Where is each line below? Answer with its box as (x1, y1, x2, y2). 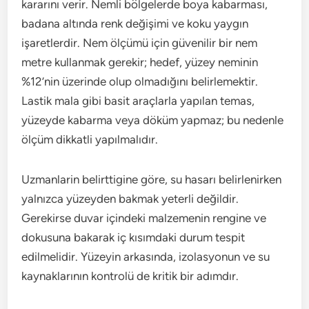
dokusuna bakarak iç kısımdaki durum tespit (21, 230, 246, 244)
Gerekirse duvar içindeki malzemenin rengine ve (21, 211, 267, 225)
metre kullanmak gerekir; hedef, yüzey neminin (21, 55, 259, 69)
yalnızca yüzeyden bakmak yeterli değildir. (21, 192, 239, 206)
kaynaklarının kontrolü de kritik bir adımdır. (21, 269, 239, 283)
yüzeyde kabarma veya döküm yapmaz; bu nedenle (21, 113, 284, 127)
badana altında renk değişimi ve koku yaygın (21, 17, 249, 30)
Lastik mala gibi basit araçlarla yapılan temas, (21, 94, 255, 108)
